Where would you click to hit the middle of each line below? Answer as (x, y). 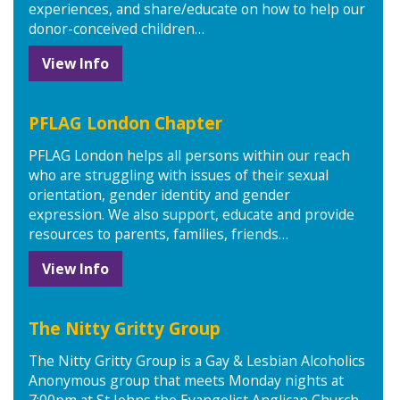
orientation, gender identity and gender (159, 195)
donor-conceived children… (116, 29)
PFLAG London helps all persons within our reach (189, 156)
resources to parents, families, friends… (158, 234)
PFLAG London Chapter (125, 123)
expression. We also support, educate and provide (191, 215)
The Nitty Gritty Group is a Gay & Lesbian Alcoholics (196, 361)
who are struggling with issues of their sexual (178, 175)
